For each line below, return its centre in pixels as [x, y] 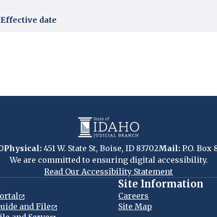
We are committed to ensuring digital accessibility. [108, 160]
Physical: [23, 148]
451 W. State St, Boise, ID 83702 [100, 148]
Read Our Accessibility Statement [108, 171]
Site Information [161, 184]
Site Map [135, 206]
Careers [133, 196]
